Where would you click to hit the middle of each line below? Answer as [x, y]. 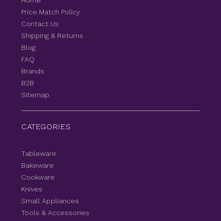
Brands [33, 71]
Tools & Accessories [55, 213]
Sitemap [36, 95]
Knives [32, 189]
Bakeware [38, 166]
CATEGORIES [46, 127]
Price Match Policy [51, 12]
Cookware [38, 177]
